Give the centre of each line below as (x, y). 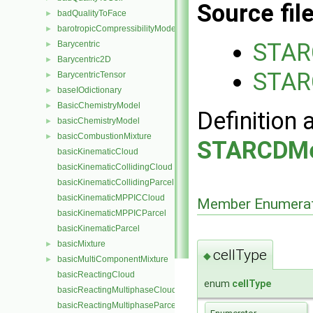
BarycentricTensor (92, 75)
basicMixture (81, 244)
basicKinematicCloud (98, 152)
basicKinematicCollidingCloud (115, 167)
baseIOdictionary (89, 90)
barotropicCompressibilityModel (118, 29)
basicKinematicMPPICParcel (112, 213)
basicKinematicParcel (99, 228)
